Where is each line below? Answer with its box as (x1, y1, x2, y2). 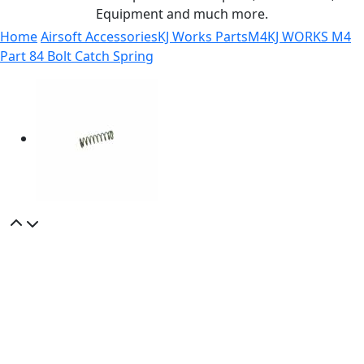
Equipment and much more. (96, 4, 268, 23)
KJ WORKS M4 (267, 27, 351, 45)
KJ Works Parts (158, 27, 248, 45)
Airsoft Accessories (41, 27, 158, 45)
